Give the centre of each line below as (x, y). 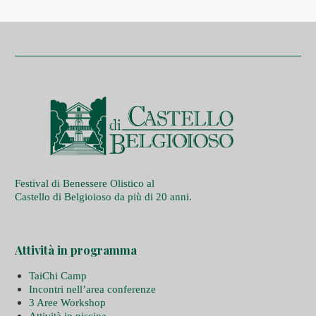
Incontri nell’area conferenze (92, 289)
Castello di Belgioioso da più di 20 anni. (103, 197)
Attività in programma (75, 250)
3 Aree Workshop (67, 303)
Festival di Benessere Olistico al (84, 183)
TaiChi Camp (57, 276)
